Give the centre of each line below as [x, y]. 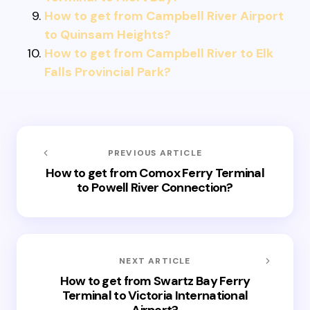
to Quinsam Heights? [108, 35]
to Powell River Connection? [155, 188]
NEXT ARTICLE [155, 261]
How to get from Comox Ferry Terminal [155, 173]
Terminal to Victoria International [155, 295]
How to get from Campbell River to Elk [159, 53]
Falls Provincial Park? [108, 72]
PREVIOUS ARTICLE [155, 153]
